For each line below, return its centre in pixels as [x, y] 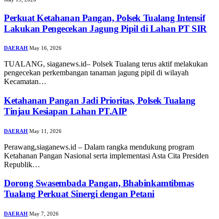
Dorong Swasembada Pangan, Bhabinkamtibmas [99, 183]
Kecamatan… [25, 82]
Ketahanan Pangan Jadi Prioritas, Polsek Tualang [100, 101]
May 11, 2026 [46, 131]
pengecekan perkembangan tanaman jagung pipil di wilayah [96, 73]
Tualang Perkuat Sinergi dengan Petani [79, 194]
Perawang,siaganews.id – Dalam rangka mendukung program [99, 147]
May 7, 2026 [44, 214]
